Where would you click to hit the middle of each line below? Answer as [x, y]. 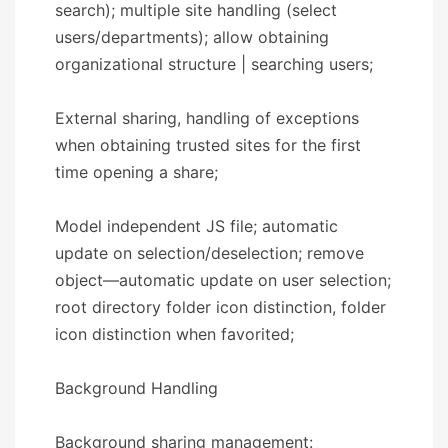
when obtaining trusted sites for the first [208, 144]
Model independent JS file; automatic [196, 225]
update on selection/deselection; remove [209, 252]
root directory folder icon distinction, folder [220, 306]
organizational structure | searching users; [214, 63]
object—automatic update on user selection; [223, 279]
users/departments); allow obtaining [192, 36]
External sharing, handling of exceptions [207, 117]
